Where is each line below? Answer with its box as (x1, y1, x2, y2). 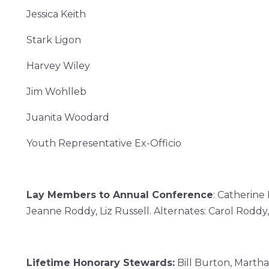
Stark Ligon (26, 34, 81, 46)
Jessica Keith (26, 8, 86, 20)
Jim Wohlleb (26, 85, 86, 97)
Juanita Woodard (26, 111, 109, 123)
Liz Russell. (100, 205, 154, 217)
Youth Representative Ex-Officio (26, 137, 181, 149)
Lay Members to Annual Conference (26, 189, 213, 201)
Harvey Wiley (26, 59, 90, 71)
